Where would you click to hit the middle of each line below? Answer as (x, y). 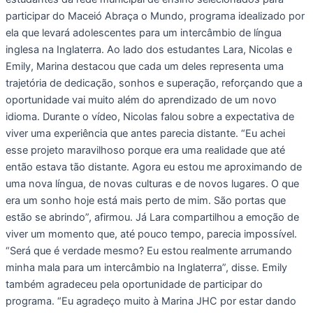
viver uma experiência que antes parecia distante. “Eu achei (145, 134)
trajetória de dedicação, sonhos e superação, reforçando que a (154, 83)
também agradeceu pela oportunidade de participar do (134, 285)
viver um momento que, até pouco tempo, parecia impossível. (151, 234)
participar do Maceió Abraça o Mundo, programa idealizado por (155, 16)
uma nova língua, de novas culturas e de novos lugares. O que (152, 184)
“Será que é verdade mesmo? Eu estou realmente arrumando (149, 251)
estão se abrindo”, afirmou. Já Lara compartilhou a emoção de (152, 218)
